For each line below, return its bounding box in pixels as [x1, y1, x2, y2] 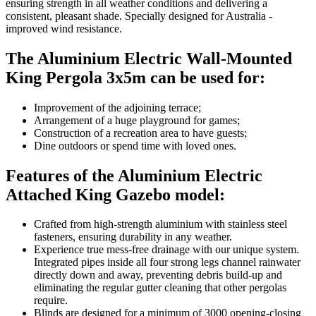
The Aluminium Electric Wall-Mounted [6, 49, 292, 68]
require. [34, 294, 68, 307]
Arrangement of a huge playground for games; [34, 114, 240, 126]
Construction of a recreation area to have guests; [34, 126, 247, 139]
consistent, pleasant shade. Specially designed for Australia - [6, 9, 272, 22]
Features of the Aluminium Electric [6, 166, 262, 185]
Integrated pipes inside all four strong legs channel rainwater [34, 256, 300, 269]
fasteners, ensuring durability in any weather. [34, 231, 232, 243]
